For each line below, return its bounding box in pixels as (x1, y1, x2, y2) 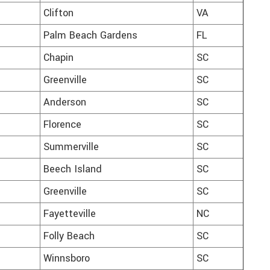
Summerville (43, 140, 99, 155)
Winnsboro (43, 251, 90, 266)
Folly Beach (43, 229, 95, 244)
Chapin (43, 51, 74, 66)
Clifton (43, 6, 74, 21)
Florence (43, 118, 81, 133)
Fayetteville (43, 207, 96, 222)
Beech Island (43, 162, 102, 177)
